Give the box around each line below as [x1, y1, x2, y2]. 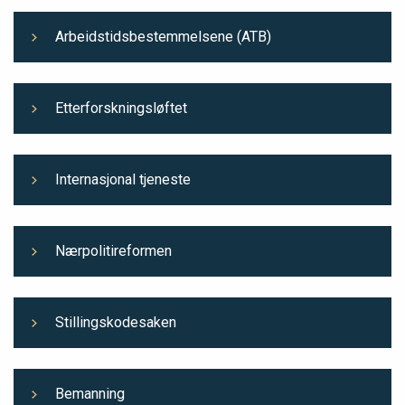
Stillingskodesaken [55, 313, 176, 331]
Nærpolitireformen [55, 241, 172, 259]
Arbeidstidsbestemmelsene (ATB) [55, 27, 271, 45]
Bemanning [55, 384, 125, 402]
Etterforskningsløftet [55, 99, 187, 117]
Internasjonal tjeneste [55, 170, 191, 188]
